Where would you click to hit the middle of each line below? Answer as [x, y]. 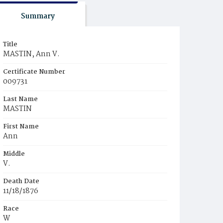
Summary [38, 16]
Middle [14, 154]
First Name [21, 127]
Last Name [20, 99]
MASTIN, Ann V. [31, 54]
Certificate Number [34, 72]
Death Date [21, 181]
